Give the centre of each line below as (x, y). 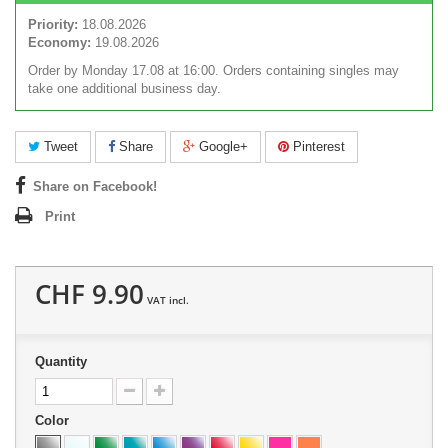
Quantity (61, 362)
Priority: (53, 25)
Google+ (221, 147)
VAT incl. (166, 300)
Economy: (59, 43)
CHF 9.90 (89, 294)
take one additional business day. (124, 89)
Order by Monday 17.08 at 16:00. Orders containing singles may (213, 71)
